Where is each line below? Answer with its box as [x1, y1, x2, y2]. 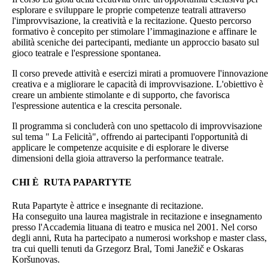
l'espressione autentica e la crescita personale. [12, 100, 182, 111]
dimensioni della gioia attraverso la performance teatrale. [12, 153, 224, 164]
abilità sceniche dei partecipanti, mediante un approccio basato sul [12, 37, 259, 48]
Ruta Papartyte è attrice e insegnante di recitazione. [12, 200, 203, 211]
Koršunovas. [12, 254, 60, 264]
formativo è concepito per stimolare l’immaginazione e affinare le [12, 26, 257, 37]
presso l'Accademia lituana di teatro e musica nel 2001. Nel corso [12, 221, 257, 232]
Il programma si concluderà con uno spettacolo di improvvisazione [12, 121, 262, 132]
